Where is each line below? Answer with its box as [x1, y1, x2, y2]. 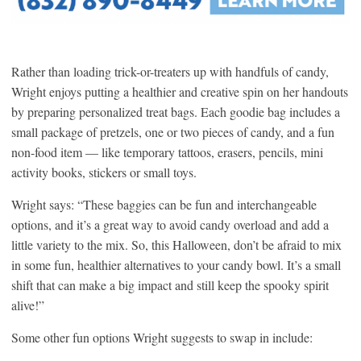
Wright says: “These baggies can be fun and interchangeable [11, 196, 317, 214]
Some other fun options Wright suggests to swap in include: [11, 329, 313, 346]
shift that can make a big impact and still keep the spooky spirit [11, 276, 329, 294]
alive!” [11, 297, 56, 314]
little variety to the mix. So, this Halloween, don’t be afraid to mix [11, 236, 342, 254]
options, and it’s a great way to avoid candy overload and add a [11, 216, 329, 234]
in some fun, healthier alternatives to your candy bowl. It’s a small [11, 256, 341, 274]
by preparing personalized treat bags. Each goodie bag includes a [11, 103, 340, 121]
